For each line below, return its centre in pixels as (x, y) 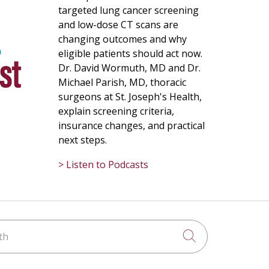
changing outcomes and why (122, 39)
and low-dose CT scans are (118, 25)
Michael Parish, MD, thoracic (122, 82)
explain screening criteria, (116, 111)
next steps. (83, 140)
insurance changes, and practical (131, 125)
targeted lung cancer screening (128, 10)
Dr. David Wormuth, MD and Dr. (129, 68)
